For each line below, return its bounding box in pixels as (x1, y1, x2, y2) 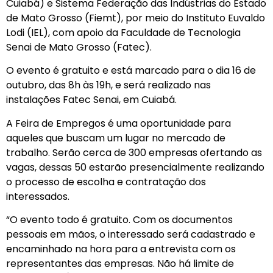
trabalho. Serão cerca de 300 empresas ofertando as (6, 145, 262, 160)
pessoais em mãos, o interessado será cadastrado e (6, 227, 255, 242)
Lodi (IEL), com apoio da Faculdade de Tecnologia (6, 25, 241, 40)
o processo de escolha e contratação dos (6, 174, 206, 189)
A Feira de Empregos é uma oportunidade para (6, 116, 231, 130)
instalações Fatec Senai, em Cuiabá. (6, 93, 177, 107)
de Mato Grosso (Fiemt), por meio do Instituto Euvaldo (6, 10, 265, 25)
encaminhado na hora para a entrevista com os (6, 242, 236, 257)
